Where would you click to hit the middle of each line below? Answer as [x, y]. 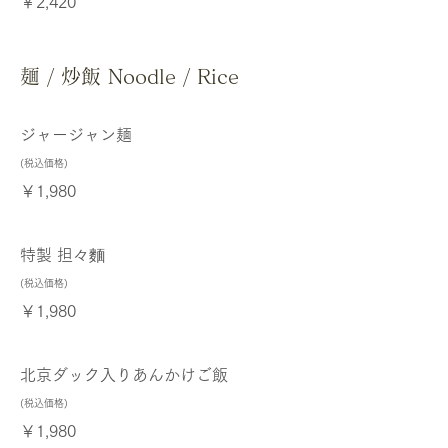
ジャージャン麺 [76, 135]
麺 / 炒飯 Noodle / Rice [129, 76]
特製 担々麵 [62, 255]
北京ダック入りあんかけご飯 [124, 375]
